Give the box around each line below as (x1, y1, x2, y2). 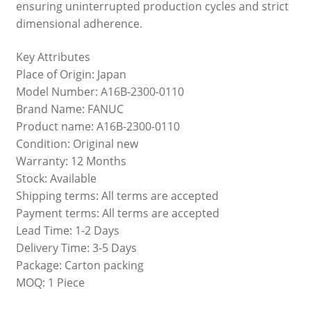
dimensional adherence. (15, 15, 142, 31)
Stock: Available (15, 170, 96, 186)
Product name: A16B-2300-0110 (15, 118, 180, 134)
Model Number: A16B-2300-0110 (15, 83, 184, 99)
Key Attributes (15, 49, 90, 65)
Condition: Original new (15, 135, 138, 151)
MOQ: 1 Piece (15, 274, 85, 290)
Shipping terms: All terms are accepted (15, 187, 219, 203)
